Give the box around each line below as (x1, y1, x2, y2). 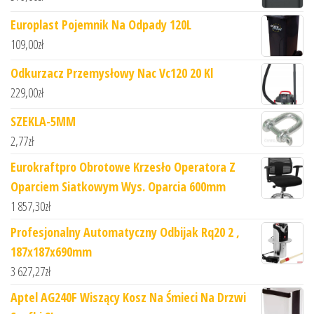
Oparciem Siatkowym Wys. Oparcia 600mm (11, 178, 226, 196)
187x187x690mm (11, 243, 92, 261)
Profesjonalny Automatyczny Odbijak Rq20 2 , (11, 224, 240, 241)
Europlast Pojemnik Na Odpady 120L (11, 16, 191, 34)
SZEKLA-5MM (11, 113, 76, 130)
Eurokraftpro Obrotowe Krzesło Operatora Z (11, 158, 235, 176)
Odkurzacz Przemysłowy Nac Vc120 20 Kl (11, 64, 213, 82)
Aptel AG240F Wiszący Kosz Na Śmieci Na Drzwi (11, 289, 246, 306)
